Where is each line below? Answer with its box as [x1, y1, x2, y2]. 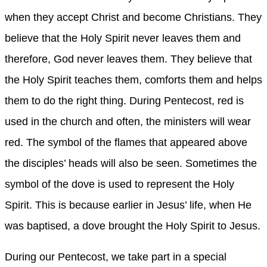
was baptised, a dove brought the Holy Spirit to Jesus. [5, 219, 260, 232]
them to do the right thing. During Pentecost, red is [5, 94, 244, 107]
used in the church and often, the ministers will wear [5, 115, 251, 128]
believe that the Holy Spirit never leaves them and [5, 32, 241, 44]
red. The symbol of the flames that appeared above [5, 136, 247, 148]
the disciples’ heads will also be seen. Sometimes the [5, 157, 257, 169]
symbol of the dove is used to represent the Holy [5, 178, 234, 190]
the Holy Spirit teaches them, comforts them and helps [5, 73, 262, 86]
